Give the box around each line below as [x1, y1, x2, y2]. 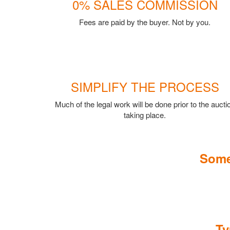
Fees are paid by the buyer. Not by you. [79, 16, 210, 27]
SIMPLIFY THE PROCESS [70, 77, 219, 95]
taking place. [124, 109, 166, 120]
